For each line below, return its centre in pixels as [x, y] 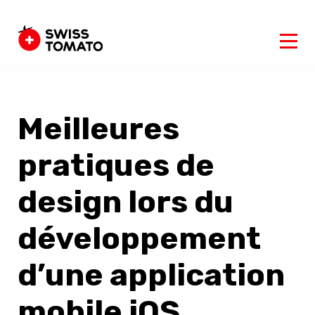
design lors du [126, 202]
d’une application [151, 275]
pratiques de [116, 165]
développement [139, 238]
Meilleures [98, 129]
